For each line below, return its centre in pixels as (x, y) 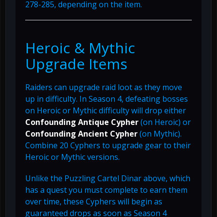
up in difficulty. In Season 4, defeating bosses (107, 99)
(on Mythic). (160, 133)
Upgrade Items (76, 63)
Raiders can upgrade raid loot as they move (104, 87)
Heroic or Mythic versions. (72, 157)
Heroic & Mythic (80, 47)
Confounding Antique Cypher (82, 122)
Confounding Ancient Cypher (81, 133)
